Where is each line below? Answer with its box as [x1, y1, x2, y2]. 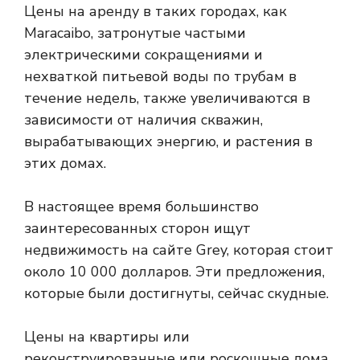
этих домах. [24, 153, 106, 173]
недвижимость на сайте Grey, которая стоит [24, 240, 333, 260]
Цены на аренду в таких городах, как [24, 2, 287, 21]
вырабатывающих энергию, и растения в [24, 132, 313, 151]
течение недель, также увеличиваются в [24, 88, 310, 108]
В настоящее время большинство [24, 197, 259, 216]
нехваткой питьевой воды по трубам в [24, 67, 297, 86]
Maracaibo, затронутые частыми [24, 23, 246, 43]
